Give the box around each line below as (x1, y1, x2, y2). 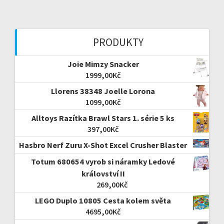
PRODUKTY (92, 35, 143, 49)
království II (81, 168, 125, 178)
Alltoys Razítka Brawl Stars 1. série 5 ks (31, 112, 174, 123)
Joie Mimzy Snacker (67, 58, 139, 69)
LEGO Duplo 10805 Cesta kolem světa (35, 195, 171, 205)
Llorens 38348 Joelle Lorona (51, 85, 155, 96)
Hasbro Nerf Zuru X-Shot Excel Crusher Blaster (19, 139, 187, 150)
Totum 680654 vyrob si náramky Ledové (31, 156, 175, 166)
